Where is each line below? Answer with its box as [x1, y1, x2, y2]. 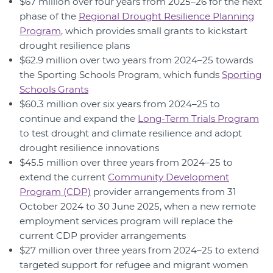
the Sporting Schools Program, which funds [19, 69, 222, 81]
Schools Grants [19, 83, 88, 96]
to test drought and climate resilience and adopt [19, 127, 242, 140]
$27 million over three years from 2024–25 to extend [19, 244, 259, 257]
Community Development [108, 171, 229, 183]
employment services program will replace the [19, 215, 233, 227]
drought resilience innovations [19, 142, 159, 154]
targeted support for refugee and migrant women [19, 259, 248, 271]
